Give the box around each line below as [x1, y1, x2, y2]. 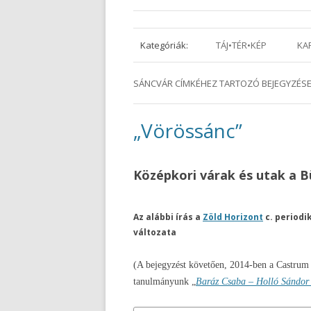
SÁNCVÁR [133, 77, 173, 90]
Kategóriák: [140, 39, 188, 51]
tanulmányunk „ [133, 276, 196, 287]
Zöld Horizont [203, 211, 263, 223]
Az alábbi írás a [133, 211, 203, 223]
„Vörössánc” [133, 117, 242, 144]
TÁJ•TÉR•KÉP [216, 39, 267, 51]
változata [133, 226, 176, 238]
